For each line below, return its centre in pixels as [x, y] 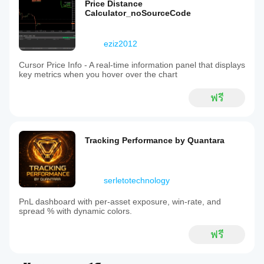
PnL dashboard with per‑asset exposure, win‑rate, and [120, 202]
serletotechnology [137, 180]
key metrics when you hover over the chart [98, 74]
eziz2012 [121, 44]
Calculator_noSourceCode [138, 13]
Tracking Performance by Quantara [155, 140]
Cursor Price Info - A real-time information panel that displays [132, 65]
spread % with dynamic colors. [75, 211]
